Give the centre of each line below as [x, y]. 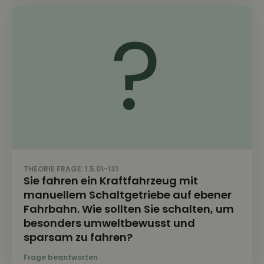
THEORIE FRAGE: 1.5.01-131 [71, 169]
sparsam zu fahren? [78, 237]
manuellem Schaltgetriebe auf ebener [128, 195]
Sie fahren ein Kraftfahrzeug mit [111, 181]
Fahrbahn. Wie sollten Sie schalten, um [129, 209]
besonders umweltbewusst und [109, 223]
